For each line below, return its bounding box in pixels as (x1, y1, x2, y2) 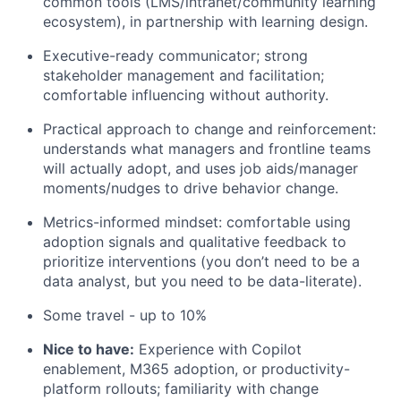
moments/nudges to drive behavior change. (43, 179, 338, 198)
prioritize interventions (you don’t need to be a (43, 252, 360, 271)
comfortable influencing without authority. (43, 86, 328, 105)
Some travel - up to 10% (43, 306, 207, 325)
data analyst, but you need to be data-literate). (43, 272, 362, 291)
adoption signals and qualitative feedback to (43, 233, 346, 252)
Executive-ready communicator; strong (43, 47, 308, 65)
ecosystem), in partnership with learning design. (43, 13, 368, 31)
